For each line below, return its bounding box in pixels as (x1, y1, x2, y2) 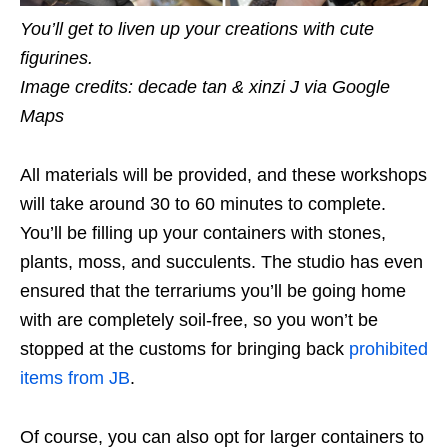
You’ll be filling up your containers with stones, (20, 223, 386, 244)
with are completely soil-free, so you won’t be (20, 310, 378, 331)
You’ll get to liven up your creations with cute (20, 19, 374, 40)
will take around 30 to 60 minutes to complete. (20, 194, 386, 215)
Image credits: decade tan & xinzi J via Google (20, 77, 390, 98)
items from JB (20, 368, 130, 389)
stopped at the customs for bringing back (20, 339, 349, 360)
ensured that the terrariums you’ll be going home (20, 281, 406, 302)
